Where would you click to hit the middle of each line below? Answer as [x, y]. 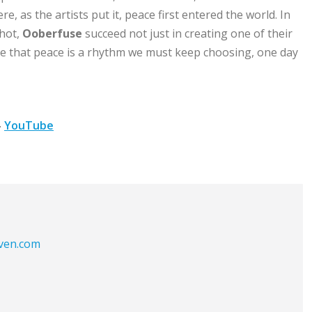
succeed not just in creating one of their [189, 34]
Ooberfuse [54, 34]
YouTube [29, 126]
